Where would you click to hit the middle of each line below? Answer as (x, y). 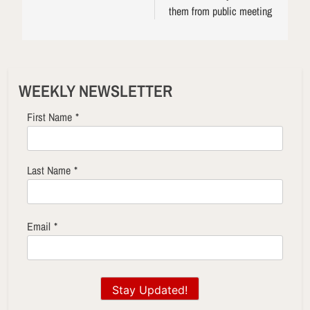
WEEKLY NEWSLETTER (95, 91)
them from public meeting (220, 11)
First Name (49, 117)
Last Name (49, 171)
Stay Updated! (150, 290)
